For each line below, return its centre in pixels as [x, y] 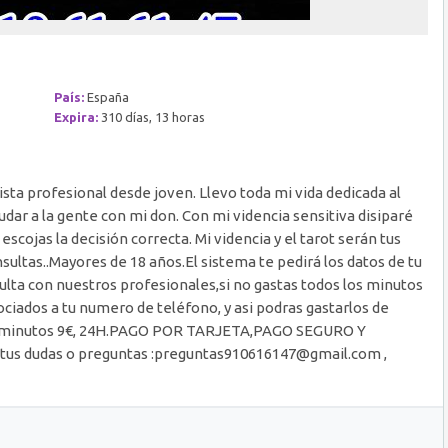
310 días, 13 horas [151, 117]
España [106, 97]
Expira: [76, 117]
